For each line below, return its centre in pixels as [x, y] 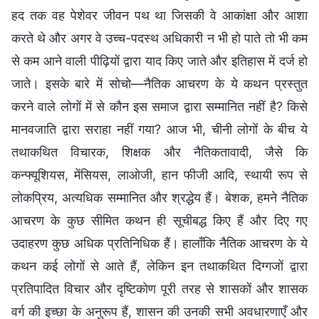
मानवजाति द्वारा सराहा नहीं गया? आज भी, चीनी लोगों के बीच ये [159, 130]
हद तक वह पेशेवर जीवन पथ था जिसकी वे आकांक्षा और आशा [159, 16]
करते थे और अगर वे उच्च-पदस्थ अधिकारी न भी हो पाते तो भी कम [159, 38]
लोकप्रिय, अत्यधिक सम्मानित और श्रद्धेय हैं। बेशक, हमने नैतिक [159, 198]
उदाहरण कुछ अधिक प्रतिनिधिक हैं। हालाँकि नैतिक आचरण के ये [159, 244]
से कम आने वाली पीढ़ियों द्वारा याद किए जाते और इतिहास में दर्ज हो [159, 61]
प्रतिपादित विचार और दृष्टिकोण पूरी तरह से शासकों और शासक [159, 289]
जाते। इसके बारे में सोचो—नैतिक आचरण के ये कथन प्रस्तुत [159, 84]
